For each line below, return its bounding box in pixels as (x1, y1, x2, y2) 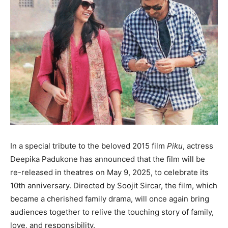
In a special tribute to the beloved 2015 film (10, 141, 167, 151)
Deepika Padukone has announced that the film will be (10, 154, 205, 164)
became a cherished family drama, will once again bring (10, 194, 209, 204)
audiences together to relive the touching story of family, (10, 207, 214, 217)
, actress (183, 141, 213, 151)
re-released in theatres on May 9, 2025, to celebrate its (10, 167, 209, 178)
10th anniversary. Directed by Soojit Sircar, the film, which (10, 181, 217, 191)
